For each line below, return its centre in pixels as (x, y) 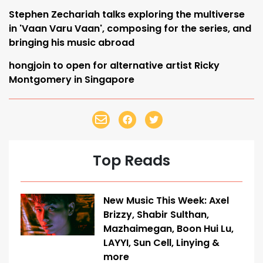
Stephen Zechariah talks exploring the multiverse (127, 15)
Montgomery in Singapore (72, 80)
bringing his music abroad (72, 43)
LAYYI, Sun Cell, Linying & (161, 243)
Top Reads (131, 161)
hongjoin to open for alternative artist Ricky (114, 66)
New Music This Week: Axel (166, 201)
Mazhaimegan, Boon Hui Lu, (168, 229)
